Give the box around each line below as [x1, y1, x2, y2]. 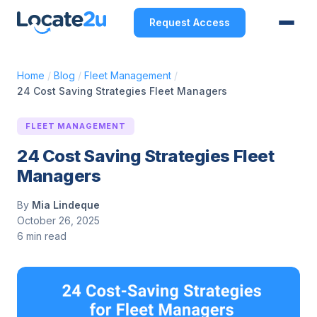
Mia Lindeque [32, 199, 100, 211]
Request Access [149, 16, 230, 28]
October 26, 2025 [17, 214, 100, 226]
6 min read [17, 230, 67, 242]
